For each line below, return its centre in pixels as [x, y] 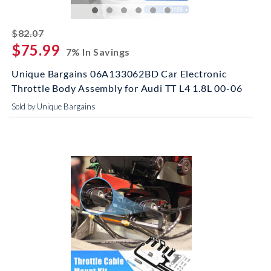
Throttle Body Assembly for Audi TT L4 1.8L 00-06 [127, 88]
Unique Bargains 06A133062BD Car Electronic [119, 73]
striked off [70, 31]
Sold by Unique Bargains [54, 106]
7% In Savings [98, 52]
